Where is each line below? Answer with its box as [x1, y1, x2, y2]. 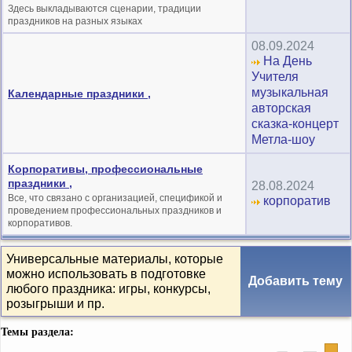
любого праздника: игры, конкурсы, [6, 281, 211, 295]
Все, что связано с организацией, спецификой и [8, 192, 222, 203]
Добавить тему [248, 273, 343, 288]
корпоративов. [8, 217, 72, 229]
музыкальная [251, 85, 328, 99]
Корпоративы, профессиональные [8, 162, 203, 175]
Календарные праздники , [8, 86, 151, 100]
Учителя [251, 69, 299, 83]
